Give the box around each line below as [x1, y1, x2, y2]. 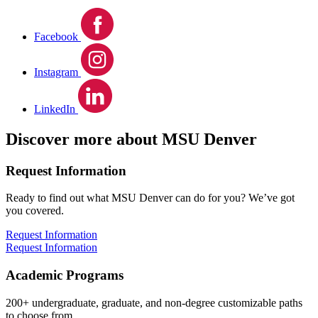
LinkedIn [34, 102, 75, 115]
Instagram [34, 65, 78, 78]
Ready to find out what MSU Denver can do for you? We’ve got [6, 192, 295, 204]
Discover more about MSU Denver [6, 129, 257, 148]
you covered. [6, 204, 64, 217]
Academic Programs [6, 268, 124, 283]
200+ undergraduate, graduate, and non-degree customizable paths [6, 296, 302, 309]
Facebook [34, 30, 78, 43]
